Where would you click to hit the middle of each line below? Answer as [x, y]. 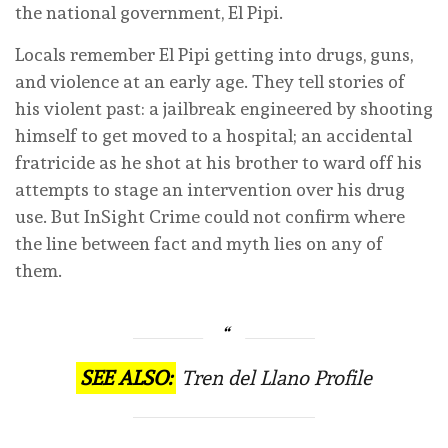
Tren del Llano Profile [277, 377]
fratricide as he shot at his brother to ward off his [218, 162]
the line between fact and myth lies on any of [199, 243]
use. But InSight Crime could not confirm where [210, 216]
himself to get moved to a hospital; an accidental [213, 135]
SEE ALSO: [126, 377]
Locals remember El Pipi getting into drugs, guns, [214, 54]
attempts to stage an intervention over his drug [210, 189]
